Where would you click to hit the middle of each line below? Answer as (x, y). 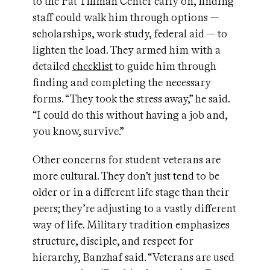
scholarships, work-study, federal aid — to (130, 34)
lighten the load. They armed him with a (127, 50)
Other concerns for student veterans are (127, 160)
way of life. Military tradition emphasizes (131, 225)
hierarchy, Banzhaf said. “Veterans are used (133, 257)
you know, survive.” (78, 131)
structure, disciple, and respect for (113, 241)
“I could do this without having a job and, (130, 115)
